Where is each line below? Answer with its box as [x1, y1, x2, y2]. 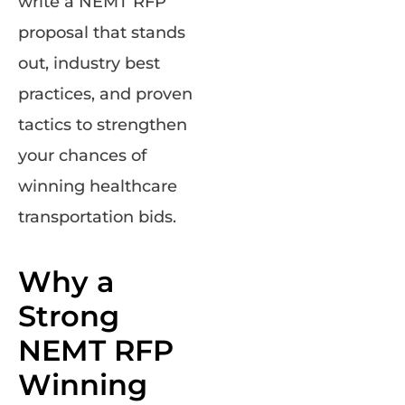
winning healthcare [18, 176, 177, 197]
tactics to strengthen [18, 115, 187, 136]
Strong [18, 298, 119, 334]
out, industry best [18, 53, 160, 74]
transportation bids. [18, 207, 176, 228]
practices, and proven [18, 84, 193, 105]
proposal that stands [18, 23, 185, 43]
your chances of [18, 146, 146, 166]
